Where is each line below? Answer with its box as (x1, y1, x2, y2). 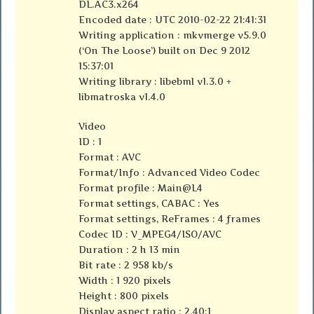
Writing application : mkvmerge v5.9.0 (78, 29, 267, 41)
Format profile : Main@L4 (78, 182, 203, 194)
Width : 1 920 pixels (78, 275, 172, 287)
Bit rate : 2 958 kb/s (78, 259, 174, 271)
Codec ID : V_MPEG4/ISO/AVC (78, 228, 222, 240)
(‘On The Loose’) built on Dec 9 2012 (78, 45, 251, 57)
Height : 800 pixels (78, 290, 170, 302)
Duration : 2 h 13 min (78, 244, 181, 256)
